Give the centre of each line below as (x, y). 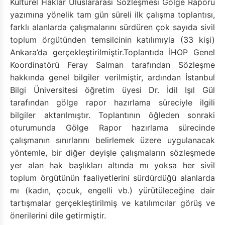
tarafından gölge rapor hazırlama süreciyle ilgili (113, 102)
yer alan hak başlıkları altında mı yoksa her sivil (113, 165)
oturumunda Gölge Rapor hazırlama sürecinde (113, 128)
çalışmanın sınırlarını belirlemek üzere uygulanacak (113, 140)
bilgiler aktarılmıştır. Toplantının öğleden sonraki (113, 115)
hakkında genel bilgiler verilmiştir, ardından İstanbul (113, 77)
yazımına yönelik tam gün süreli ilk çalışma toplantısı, (113, 15)
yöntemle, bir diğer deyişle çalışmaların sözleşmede (113, 153)
